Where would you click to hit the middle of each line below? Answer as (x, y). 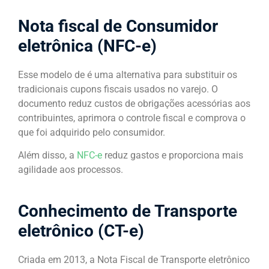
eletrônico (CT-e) (81, 231)
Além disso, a (47, 155)
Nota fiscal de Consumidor (118, 26)
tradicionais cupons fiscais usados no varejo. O (118, 89)
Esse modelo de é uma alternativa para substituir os (128, 74)
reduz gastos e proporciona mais (173, 155)
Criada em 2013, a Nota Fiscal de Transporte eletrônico (134, 259)
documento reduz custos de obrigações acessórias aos (134, 103)
